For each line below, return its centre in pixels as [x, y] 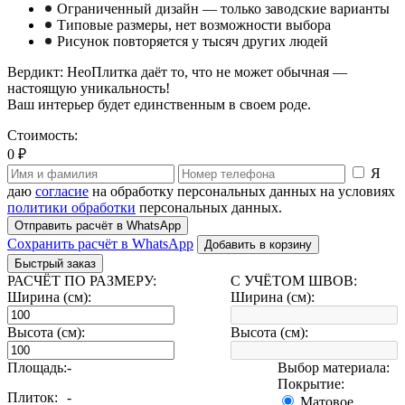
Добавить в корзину [258, 244]
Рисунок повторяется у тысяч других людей [191, 41]
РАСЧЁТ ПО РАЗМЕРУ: [82, 280]
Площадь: [37, 367]
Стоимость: [42, 135]
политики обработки [71, 207]
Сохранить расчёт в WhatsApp [100, 243]
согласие [62, 191]
